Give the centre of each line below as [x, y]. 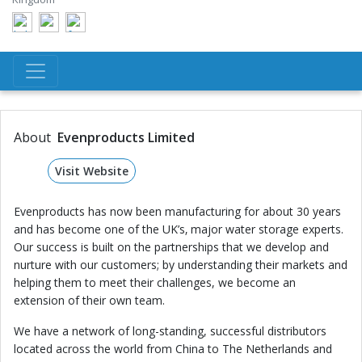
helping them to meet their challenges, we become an [155, 282]
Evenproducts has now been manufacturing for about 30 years [177, 211]
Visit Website [91, 171]
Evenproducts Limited [126, 137]
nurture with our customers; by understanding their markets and [181, 265]
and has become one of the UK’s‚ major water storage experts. [179, 229]
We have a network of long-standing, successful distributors [170, 331]
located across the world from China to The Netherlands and [173, 349]
